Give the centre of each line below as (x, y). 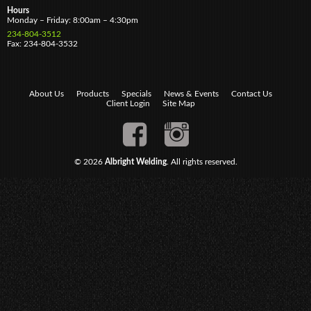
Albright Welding (135, 162)
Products (92, 94)
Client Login (128, 104)
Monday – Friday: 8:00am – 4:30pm (73, 20)
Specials (136, 94)
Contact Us (251, 94)
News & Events (191, 94)
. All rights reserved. (202, 162)
